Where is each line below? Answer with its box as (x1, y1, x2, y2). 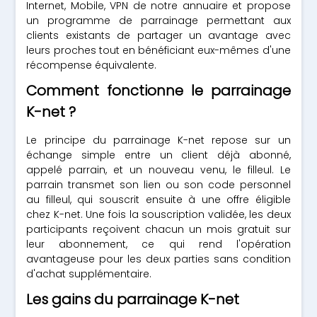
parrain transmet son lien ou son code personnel (26, 178, 291, 192)
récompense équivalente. (26, 58, 157, 72)
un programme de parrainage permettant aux (26, 13, 291, 28)
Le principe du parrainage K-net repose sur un (26, 133, 291, 147)
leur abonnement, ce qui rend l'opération (26, 237, 291, 251)
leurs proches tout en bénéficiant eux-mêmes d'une (26, 43, 291, 57)
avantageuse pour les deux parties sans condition (26, 252, 291, 266)
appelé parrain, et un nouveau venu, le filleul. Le (26, 163, 291, 177)
